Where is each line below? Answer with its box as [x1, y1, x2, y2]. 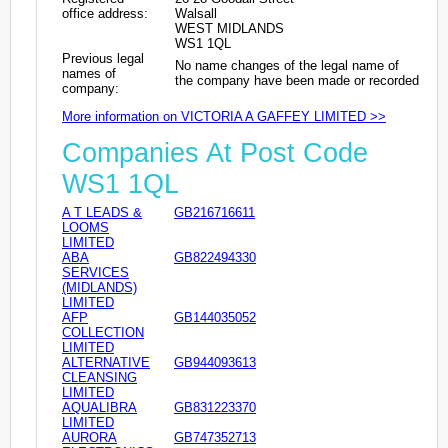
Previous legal [62, 50, 144, 66]
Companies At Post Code [62, 137, 368, 168]
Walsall [175, 5, 217, 21]
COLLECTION [62, 324, 144, 340]
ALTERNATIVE [62, 354, 150, 370]
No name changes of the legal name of [175, 57, 399, 73]
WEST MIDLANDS [175, 20, 284, 36]
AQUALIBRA [62, 399, 137, 415]
